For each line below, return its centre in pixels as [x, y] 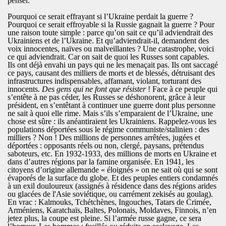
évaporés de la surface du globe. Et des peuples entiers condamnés [112, 178]
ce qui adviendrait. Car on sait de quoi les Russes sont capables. [108, 56]
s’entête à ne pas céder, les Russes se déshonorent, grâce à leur [106, 97]
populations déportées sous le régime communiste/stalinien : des [108, 129]
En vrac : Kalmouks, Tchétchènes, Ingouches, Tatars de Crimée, [109, 202]
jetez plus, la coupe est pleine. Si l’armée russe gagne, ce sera [104, 218]
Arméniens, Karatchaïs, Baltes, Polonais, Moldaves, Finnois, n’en [112, 210]
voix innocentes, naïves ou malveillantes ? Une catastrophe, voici [110, 48]
